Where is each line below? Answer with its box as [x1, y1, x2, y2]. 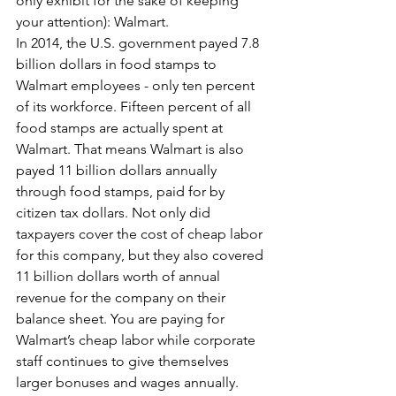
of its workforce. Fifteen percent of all [16, 98, 255, 115]
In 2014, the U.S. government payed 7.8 [16, 34, 263, 51]
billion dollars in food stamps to [16, 56, 220, 72]
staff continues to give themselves [16, 353, 232, 369]
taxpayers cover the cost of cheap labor [16, 225, 266, 242]
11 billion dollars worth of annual [16, 268, 224, 285]
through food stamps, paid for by [16, 183, 228, 200]
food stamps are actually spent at [16, 119, 226, 136]
